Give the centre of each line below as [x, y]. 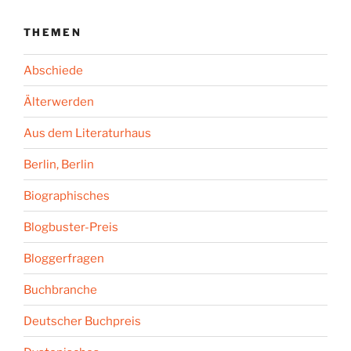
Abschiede [53, 70]
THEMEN [53, 32]
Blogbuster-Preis [71, 227]
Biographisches [67, 195]
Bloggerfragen [64, 258]
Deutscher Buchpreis [82, 321]
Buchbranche [60, 289]
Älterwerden [59, 101]
